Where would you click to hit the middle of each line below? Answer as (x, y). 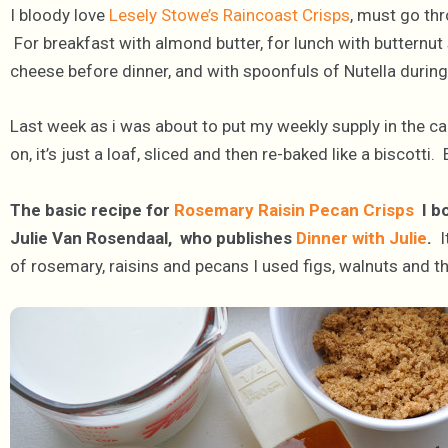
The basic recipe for (90, 209)
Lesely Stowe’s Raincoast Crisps (229, 15)
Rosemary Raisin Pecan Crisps (294, 209)
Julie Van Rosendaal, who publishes (153, 237)
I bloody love (59, 15)
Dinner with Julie (361, 237)
